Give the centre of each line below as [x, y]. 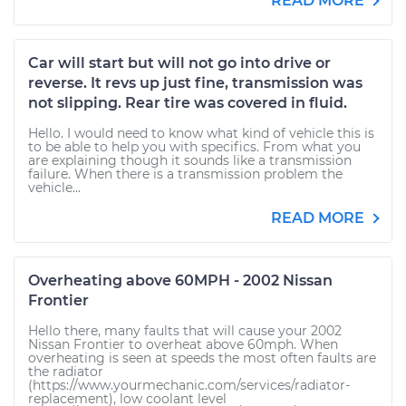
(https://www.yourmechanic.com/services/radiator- [189, 385]
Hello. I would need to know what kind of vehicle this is [201, 133]
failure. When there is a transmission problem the [185, 174]
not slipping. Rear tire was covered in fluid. [188, 103]
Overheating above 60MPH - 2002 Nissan [180, 280]
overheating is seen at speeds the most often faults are [202, 358]
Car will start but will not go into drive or [179, 63]
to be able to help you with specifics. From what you [194, 147]
